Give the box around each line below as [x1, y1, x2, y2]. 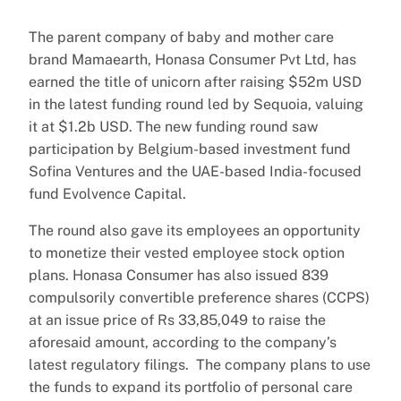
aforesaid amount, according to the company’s [29, 333, 337, 351]
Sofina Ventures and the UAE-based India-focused [29, 162, 362, 180]
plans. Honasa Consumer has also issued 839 [29, 266, 328, 284]
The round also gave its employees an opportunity [29, 221, 361, 239]
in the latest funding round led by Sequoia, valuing [29, 95, 363, 113]
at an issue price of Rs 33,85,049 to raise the [29, 311, 326, 328]
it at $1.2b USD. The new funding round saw [29, 117, 318, 135]
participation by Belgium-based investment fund [29, 140, 351, 158]
